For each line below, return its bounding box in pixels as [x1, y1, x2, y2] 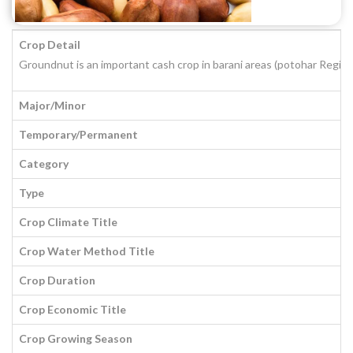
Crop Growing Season [19, 332, 132, 345]
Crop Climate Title [19, 215, 117, 229]
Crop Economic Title [19, 303, 126, 316]
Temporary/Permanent [19, 128, 138, 141]
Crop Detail [19, 38, 80, 51]
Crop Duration [19, 273, 95, 287]
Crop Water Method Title [19, 244, 154, 258]
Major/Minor [19, 98, 86, 112]
